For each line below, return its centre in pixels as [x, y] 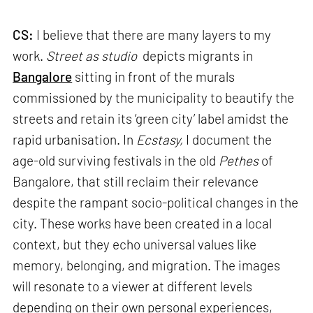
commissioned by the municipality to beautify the [154, 97]
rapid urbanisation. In [75, 139]
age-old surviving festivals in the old [116, 160]
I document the [228, 139]
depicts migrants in [195, 55]
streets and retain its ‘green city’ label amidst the [151, 118]
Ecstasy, [160, 139]
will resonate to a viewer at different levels [133, 286]
